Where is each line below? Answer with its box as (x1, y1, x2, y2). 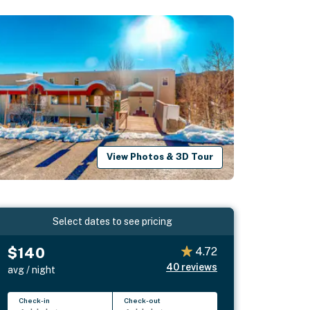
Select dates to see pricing (53, 215, 173, 227)
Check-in (19, 295, 51, 304)
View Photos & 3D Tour (107, 152, 214, 163)
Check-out (124, 295, 161, 304)
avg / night (8, 264, 56, 275)
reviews (181, 261, 217, 273)
